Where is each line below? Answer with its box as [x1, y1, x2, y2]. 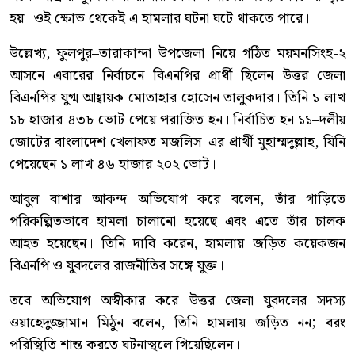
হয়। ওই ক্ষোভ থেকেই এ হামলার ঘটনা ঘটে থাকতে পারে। [10, 7, 309, 31]
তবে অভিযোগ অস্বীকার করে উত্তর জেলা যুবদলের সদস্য [10, 289, 345, 313]
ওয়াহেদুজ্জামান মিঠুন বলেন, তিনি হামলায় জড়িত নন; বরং [10, 311, 345, 335]
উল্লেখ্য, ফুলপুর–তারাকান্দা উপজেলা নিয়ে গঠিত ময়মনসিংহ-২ [10, 42, 345, 66]
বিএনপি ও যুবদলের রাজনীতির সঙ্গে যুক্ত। [10, 254, 223, 278]
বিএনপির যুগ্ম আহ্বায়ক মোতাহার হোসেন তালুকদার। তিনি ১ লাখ [10, 86, 345, 110]
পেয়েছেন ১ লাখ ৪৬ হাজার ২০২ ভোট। [10, 153, 216, 177]
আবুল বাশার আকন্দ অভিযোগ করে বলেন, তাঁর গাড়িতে [10, 188, 345, 212]
